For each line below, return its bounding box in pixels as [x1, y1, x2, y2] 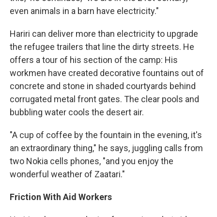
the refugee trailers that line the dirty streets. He [10, 42, 194, 52]
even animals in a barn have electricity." [10, 6, 159, 16]
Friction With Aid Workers [10, 192, 112, 202]
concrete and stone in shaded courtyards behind [10, 81, 196, 92]
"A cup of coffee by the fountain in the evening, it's [10, 130, 202, 140]
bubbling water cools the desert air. [10, 107, 144, 118]
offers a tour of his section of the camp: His [10, 55, 178, 65]
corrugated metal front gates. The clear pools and [10, 94, 199, 105]
